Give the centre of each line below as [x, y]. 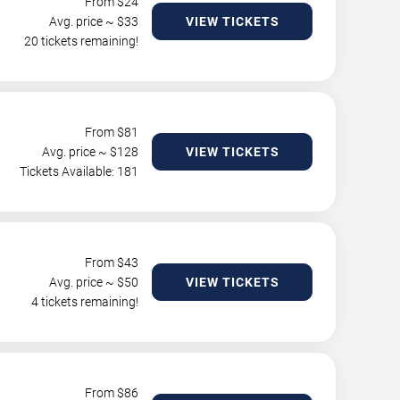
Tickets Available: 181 [79, 171]
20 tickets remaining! [81, 41]
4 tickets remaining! [85, 302]
